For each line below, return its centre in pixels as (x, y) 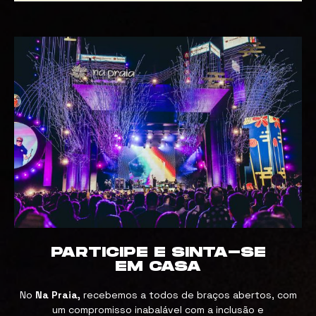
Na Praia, (57, 295)
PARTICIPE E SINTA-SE (158, 253)
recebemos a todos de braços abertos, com (188, 295)
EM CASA (158, 267)
